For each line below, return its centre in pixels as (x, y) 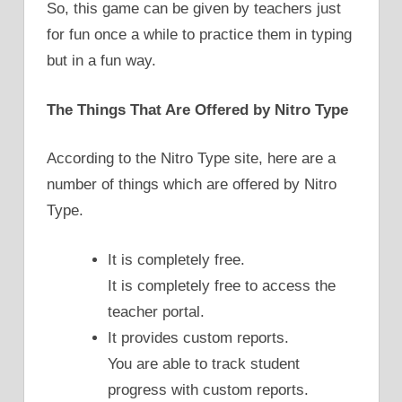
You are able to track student (204, 363)
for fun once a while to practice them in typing (199, 35)
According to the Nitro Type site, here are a (191, 159)
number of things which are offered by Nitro (192, 185)
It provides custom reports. (198, 337)
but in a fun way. (101, 61)
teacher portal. (156, 311)
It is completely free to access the (222, 285)
